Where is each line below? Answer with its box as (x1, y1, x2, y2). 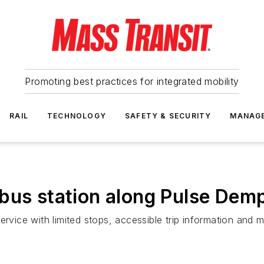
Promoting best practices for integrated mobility (25, 75, 239, 87)
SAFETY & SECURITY (125, 111, 212, 120)
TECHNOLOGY (47, 111, 106, 120)
